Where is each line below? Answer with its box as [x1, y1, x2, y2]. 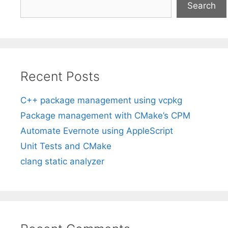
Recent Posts [20, 68, 100, 84]
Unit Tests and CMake [20, 140, 111, 151]
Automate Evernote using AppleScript [20, 125, 173, 136]
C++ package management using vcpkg [20, 95, 182, 105]
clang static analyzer [20, 156, 104, 166]
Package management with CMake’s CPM [20, 110, 190, 121]
